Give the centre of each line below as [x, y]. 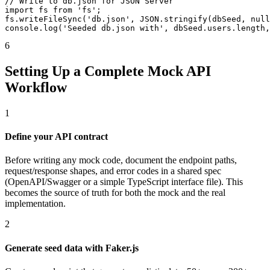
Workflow [36, 88]
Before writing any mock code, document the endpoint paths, [121, 160]
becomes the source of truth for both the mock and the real [115, 193]
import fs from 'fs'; [53, 10]
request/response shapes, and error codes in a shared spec [113, 171]
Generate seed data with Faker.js [72, 248]
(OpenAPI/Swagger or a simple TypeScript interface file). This [124, 182]
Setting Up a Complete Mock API [108, 71]
